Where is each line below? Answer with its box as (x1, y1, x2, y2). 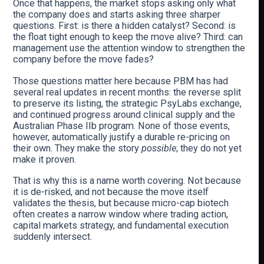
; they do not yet (176, 142, 242, 154)
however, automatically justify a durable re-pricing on (13, 131, 230, 143)
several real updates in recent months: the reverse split (13, 86, 242, 98)
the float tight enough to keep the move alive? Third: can (13, 31, 243, 42)
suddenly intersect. (13, 231, 93, 243)
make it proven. (13, 153, 77, 165)
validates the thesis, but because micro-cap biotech (13, 197, 229, 209)
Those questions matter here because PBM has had (13, 75, 229, 87)
